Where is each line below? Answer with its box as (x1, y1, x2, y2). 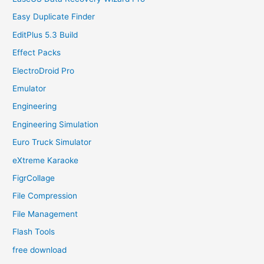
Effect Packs (12, 48, 61, 58)
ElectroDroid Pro (12, 65, 75, 75)
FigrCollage (12, 173, 55, 183)
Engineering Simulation (12, 119, 99, 129)
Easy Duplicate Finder (12, 12, 95, 22)
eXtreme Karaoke (12, 155, 79, 165)
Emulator (12, 83, 47, 93)
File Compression (12, 191, 78, 201)
